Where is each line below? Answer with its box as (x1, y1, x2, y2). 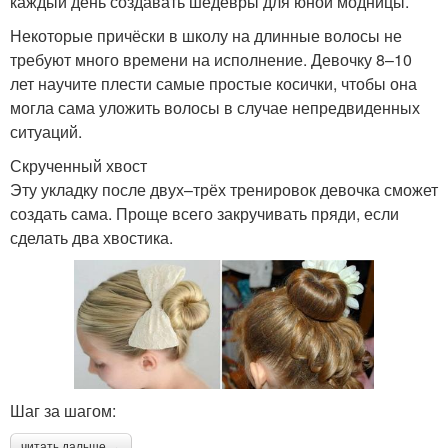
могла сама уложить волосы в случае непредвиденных (10, 96, 420, 120)
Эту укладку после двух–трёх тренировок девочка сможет (10, 178, 438, 202)
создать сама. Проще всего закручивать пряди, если (10, 202, 399, 226)
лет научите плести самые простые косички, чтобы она (10, 72, 417, 96)
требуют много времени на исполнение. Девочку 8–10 (10, 48, 412, 72)
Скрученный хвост (10, 154, 147, 178)
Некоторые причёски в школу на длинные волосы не (10, 24, 402, 48)
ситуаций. (10, 120, 82, 144)
